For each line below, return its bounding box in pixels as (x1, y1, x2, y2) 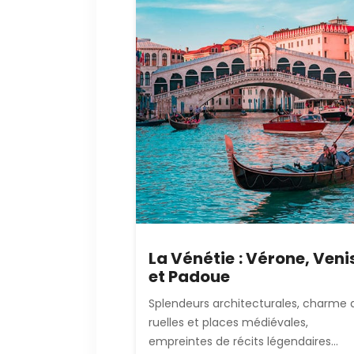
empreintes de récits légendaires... (149, 333, 338, 349)
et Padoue (149, 265, 231, 288)
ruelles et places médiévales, (149, 314, 308, 330)
